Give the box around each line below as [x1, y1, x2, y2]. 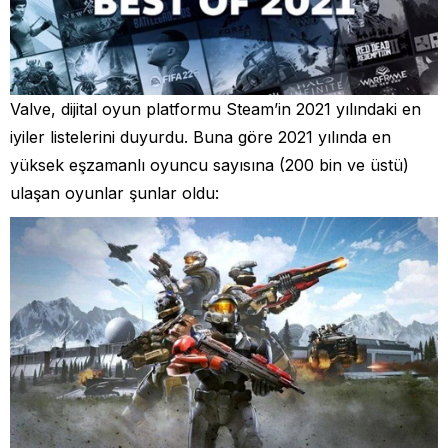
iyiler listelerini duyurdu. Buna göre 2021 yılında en [10, 126, 391, 147]
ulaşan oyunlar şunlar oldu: [10, 182, 219, 203]
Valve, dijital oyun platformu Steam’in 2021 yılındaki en [10, 98, 421, 119]
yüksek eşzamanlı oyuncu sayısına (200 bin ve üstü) [10, 154, 409, 175]
